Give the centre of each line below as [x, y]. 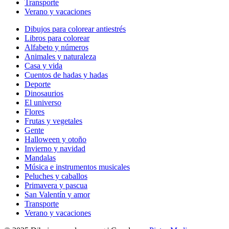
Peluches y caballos [56, 176]
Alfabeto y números [56, 47]
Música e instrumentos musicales [77, 167]
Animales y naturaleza [60, 56]
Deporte [38, 84]
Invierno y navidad [55, 148]
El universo [43, 102]
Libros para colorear [57, 38]
